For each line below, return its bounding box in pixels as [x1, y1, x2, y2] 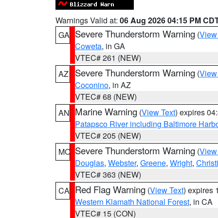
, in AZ [109, 79, 131, 91]
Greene [140, 157, 166, 168]
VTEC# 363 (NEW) [75, 169, 141, 180]
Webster [108, 157, 136, 168]
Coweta [75, 40, 102, 52]
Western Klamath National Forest [75, 196, 189, 207]
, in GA [102, 40, 125, 52]
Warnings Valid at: [55, 15, 120, 26]
